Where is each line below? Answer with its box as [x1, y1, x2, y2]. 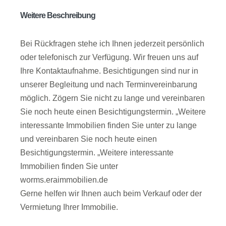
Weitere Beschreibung [20, 11, 95, 20]
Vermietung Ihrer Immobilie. [20, 203, 118, 212]
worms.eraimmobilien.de [20, 176, 108, 185]
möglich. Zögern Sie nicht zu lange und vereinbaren [20, 94, 205, 103]
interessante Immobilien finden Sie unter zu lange [20, 121, 197, 130]
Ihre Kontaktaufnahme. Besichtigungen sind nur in [20, 67, 198, 76]
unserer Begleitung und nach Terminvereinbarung [20, 80, 197, 89]
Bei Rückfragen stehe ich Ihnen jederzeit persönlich [20, 39, 204, 48]
